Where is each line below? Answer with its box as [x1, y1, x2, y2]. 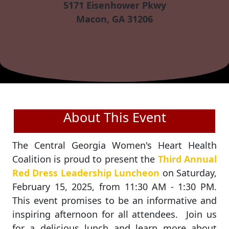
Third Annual [157, 153, 217, 165]
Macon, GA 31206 [76, 13, 153, 25]
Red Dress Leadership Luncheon [12, 167, 160, 179]
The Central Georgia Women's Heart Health [12, 139, 217, 151]
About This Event [63, 108, 166, 126]
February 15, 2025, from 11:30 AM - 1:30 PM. [12, 180, 217, 193]
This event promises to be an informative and [12, 194, 217, 207]
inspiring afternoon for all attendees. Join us [12, 208, 217, 220]
